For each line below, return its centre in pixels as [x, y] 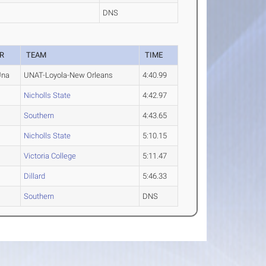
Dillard [35, 176]
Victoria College [50, 156]
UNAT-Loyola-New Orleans [69, 75]
